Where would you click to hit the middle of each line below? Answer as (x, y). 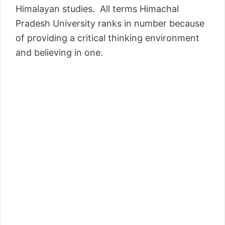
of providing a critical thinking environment (107, 38)
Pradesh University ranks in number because (110, 24)
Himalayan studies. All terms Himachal (97, 9)
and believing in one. (59, 53)
